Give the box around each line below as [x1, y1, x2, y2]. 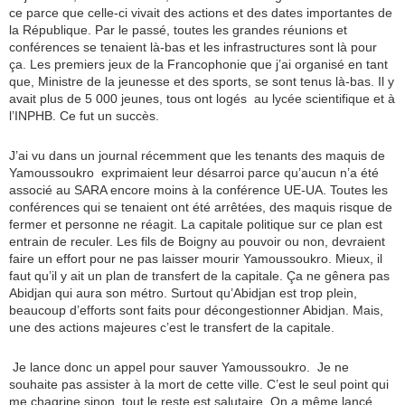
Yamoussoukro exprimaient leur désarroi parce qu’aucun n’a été [9, 165, 379, 181]
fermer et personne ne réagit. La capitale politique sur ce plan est [9, 217, 382, 232]
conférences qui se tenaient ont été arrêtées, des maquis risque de [9, 200, 392, 215]
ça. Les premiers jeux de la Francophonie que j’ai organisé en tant [9, 57, 388, 72]
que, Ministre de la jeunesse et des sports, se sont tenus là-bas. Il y [9, 74, 394, 89]
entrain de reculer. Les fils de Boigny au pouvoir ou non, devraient [9, 234, 385, 250]
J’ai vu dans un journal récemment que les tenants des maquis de [9, 148, 385, 164]
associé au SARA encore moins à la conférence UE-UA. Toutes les [9, 183, 388, 198]
